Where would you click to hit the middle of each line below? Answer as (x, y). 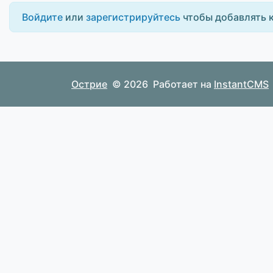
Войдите (42, 17)
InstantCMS (241, 84)
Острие (89, 84)
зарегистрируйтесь (133, 17)
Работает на (183, 84)
